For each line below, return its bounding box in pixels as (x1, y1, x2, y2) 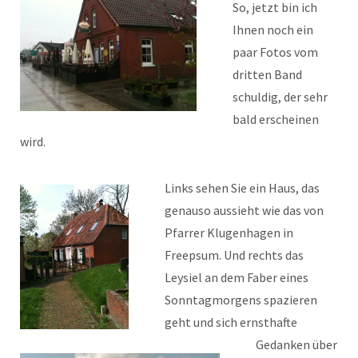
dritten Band (233, 66, 302, 83)
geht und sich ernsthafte (165, 314, 297, 331)
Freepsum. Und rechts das (165, 247, 304, 264)
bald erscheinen (233, 111, 319, 128)
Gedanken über (256, 336, 337, 353)
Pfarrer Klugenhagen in (165, 225, 293, 241)
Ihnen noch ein (233, 22, 313, 38)
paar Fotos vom (233, 44, 318, 61)
